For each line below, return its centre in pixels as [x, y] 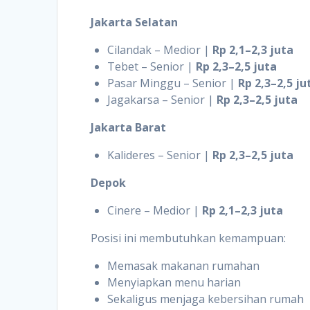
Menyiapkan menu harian [174, 282]
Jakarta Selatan [135, 22]
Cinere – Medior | [155, 210]
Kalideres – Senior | [160, 155]
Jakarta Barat [129, 127]
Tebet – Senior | [152, 66]
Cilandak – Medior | [160, 49]
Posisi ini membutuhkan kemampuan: [189, 238]
